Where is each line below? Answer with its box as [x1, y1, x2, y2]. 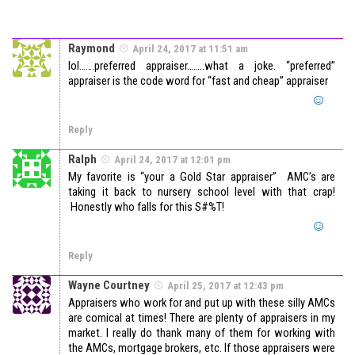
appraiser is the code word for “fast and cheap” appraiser [68, 73, 328, 88]
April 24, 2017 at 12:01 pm [114, 153, 231, 166]
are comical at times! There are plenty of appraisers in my [68, 310, 335, 325]
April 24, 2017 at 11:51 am [132, 42, 248, 55]
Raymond [68, 40, 115, 55]
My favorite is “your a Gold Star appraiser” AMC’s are [68, 169, 335, 184]
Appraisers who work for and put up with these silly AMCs [68, 295, 335, 310]
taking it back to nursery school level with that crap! [68, 184, 335, 199]
